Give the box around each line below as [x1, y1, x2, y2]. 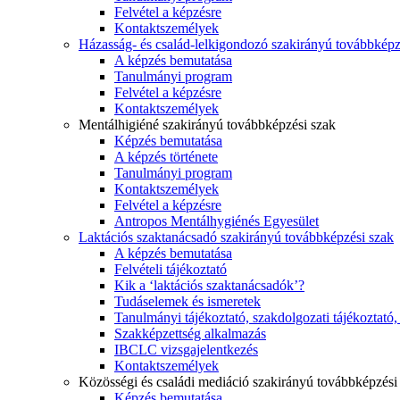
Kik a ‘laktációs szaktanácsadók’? [114, 278, 304, 294]
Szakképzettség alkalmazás [114, 326, 266, 342]
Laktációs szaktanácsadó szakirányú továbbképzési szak [79, 229, 394, 246]
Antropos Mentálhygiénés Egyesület [114, 213, 319, 229]
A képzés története [114, 149, 218, 165]
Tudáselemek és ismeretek [114, 294, 261, 310]
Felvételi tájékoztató [114, 262, 227, 278]
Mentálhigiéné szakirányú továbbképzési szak [79, 117, 336, 133]
